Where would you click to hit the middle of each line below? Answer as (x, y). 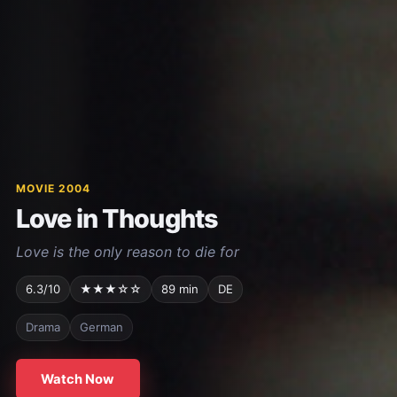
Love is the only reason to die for (127, 252)
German (101, 327)
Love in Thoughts (117, 219)
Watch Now (78, 379)
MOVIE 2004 (53, 189)
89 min (179, 289)
